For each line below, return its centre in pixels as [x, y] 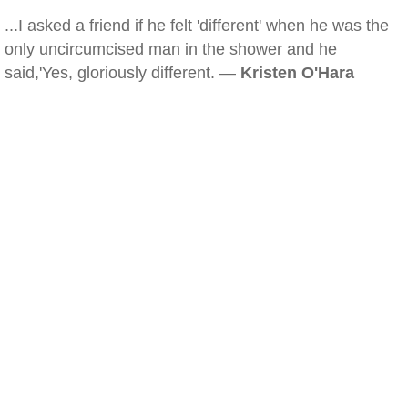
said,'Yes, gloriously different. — [122, 73]
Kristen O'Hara [297, 73]
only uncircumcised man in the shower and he [171, 49]
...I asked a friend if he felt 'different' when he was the [197, 25]
